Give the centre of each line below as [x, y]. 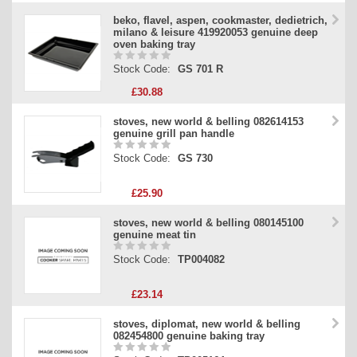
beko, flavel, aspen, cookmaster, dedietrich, [220, 21]
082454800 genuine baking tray [189, 336]
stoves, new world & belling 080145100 [208, 223]
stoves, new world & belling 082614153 [208, 122]
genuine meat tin [155, 235]
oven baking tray [154, 45]
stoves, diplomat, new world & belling [207, 324]
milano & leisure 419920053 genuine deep [216, 33]
